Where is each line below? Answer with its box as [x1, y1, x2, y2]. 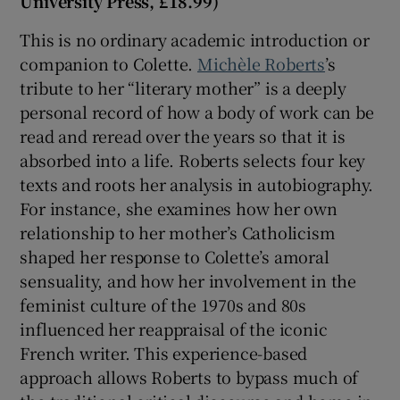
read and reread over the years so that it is [20, 124, 346, 148]
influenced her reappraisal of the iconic [20, 317, 328, 341]
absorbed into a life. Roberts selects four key [20, 148, 366, 172]
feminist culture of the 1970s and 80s [20, 293, 307, 317]
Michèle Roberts [197, 52, 326, 76]
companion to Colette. [20, 52, 198, 76]
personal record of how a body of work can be [20, 100, 374, 124]
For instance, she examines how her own [20, 196, 337, 221]
